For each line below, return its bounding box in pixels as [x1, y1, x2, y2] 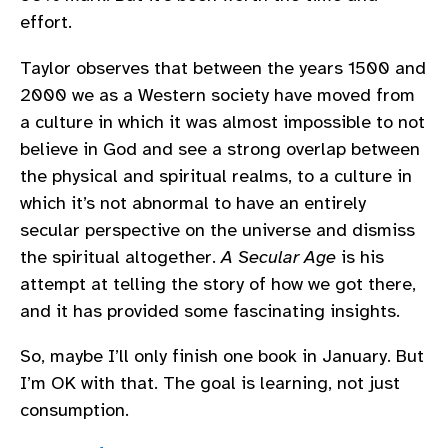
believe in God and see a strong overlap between [20, 137, 420, 160]
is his [336, 245, 384, 268]
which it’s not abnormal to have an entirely [20, 191, 366, 214]
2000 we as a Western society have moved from [20, 83, 415, 106]
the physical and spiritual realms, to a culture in [20, 164, 412, 187]
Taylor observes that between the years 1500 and [20, 56, 426, 79]
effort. [20, 11, 72, 34]
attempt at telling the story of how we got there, [20, 272, 416, 295]
